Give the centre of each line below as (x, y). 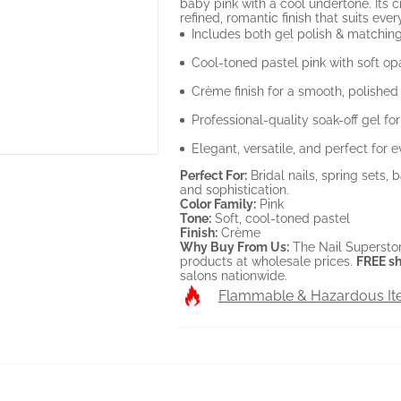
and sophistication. (234, 189)
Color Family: (218, 204)
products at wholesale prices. (268, 261)
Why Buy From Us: (234, 247)
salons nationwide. (233, 275)
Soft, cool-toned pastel (280, 218)
